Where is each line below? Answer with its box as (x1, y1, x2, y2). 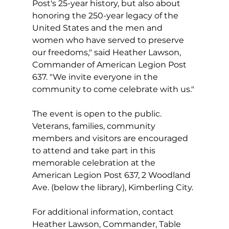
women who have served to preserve (32, 35, 186, 45)
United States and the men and (32, 22, 165, 33)
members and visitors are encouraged (32, 133, 190, 143)
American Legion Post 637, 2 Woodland (32, 170, 193, 180)
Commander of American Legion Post (32, 59, 189, 70)
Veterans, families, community (32, 121, 157, 131)
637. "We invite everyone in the (32, 72, 160, 82)
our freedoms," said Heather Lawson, (32, 47, 183, 57)
